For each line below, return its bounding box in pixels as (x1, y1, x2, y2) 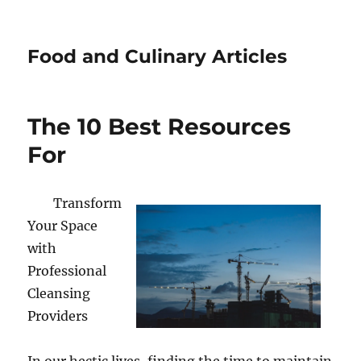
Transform (53, 195, 122, 211)
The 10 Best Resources (27, 113, 292, 140)
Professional (27, 263, 107, 279)
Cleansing (27, 285, 91, 301)
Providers (27, 308, 89, 324)
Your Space (27, 218, 98, 234)
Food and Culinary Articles (27, 45, 288, 68)
